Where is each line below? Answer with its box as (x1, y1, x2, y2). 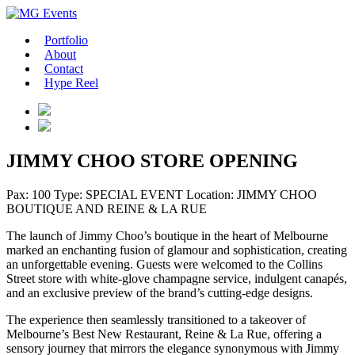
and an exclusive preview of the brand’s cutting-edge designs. (6, 285, 313, 300)
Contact (44, 62, 83, 75)
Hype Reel (44, 76, 98, 90)
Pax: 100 (6, 187, 51, 201)
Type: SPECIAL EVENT (54, 187, 183, 201)
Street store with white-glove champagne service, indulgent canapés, (6, 271, 347, 285)
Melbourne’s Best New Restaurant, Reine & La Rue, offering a (6, 326, 322, 341)
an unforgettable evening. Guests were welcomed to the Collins (6, 257, 323, 271)
